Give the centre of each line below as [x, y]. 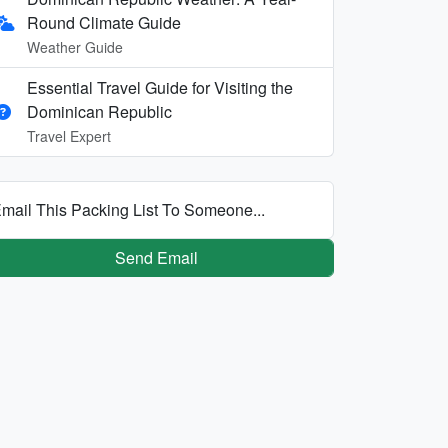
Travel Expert [69, 135]
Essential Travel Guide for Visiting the [160, 87]
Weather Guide [75, 46]
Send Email [156, 257]
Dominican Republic [99, 111]
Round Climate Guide [104, 22]
